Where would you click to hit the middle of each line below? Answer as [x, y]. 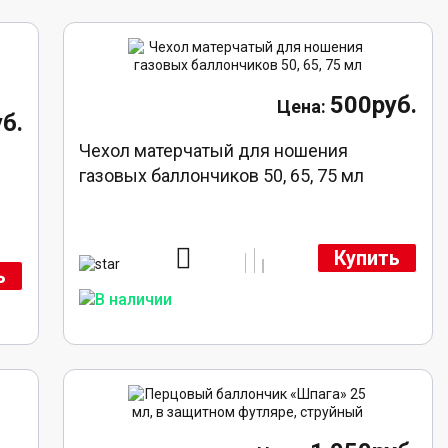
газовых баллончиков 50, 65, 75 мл [222, 176]
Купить [366, 258]
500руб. [373, 105]
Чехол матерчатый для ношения [214, 151]
